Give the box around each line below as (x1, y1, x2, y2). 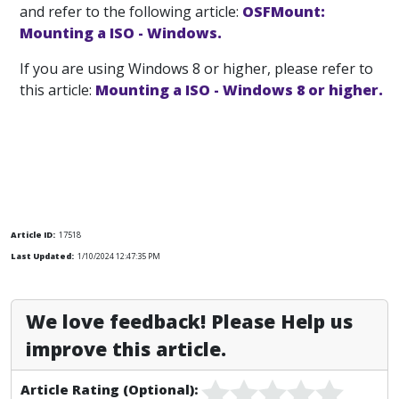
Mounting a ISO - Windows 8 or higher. (95, 80, 383, 100)
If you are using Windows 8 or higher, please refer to (20, 59, 373, 78)
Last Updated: (11, 250, 74, 262)
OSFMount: (242, 2, 325, 21)
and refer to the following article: (20, 2, 242, 21)
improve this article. (26, 336, 226, 362)
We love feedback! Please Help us (26, 308, 353, 334)
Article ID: (11, 229, 55, 240)
